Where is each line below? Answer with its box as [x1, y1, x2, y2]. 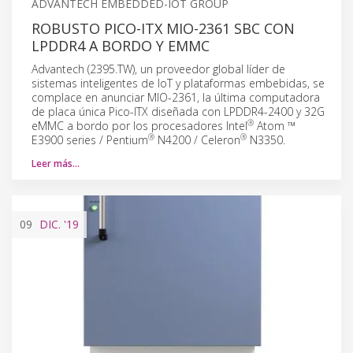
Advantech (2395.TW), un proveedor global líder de [32, 61, 285, 76]
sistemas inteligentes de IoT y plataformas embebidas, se [32, 75, 325, 91]
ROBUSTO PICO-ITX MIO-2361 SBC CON [32, 18, 295, 38]
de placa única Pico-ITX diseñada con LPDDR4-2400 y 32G [32, 103, 325, 119]
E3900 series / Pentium [32, 132, 148, 147]
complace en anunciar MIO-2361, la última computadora [32, 89, 320, 105]
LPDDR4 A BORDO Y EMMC [32, 35, 210, 55]
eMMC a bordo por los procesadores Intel [32, 117, 247, 133]
